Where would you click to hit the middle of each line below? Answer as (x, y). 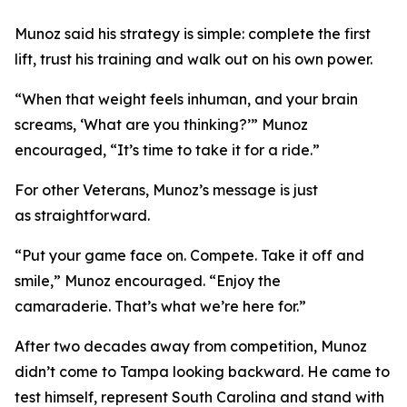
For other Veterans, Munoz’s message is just (166, 190)
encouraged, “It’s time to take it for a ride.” (169, 150)
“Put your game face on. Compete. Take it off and (189, 255)
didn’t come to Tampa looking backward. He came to (202, 372)
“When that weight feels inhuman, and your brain (186, 99)
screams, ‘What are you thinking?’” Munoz (161, 124)
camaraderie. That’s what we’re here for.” (162, 306)
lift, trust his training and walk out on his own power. (195, 59)
